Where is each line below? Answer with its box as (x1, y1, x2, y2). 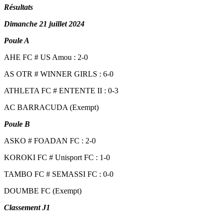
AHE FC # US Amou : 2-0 (4, 53, 88, 61)
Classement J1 (4, 203, 50, 212)
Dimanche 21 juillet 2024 (4, 19, 84, 28)
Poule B (4, 119, 30, 128)
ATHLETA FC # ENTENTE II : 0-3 (4, 86, 118, 95)
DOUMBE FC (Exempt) (4, 186, 82, 195)
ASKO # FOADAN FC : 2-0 (4, 136, 96, 145)
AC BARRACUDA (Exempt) (4, 103, 99, 111)
